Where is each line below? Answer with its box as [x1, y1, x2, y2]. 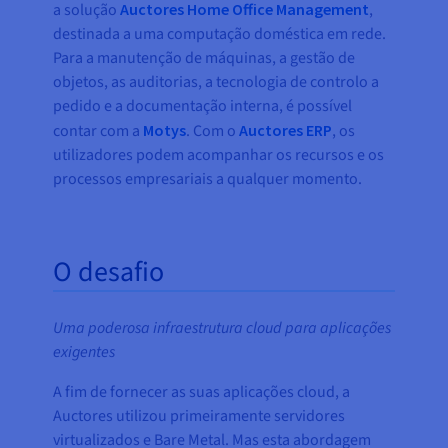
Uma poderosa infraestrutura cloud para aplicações [53, 317, 392, 340]
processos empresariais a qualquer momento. [53, 168, 363, 191]
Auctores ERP [239, 120, 333, 141]
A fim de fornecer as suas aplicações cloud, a [53, 381, 351, 404]
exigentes [53, 341, 116, 364]
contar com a [53, 120, 144, 143]
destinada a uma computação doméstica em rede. [53, 23, 387, 46]
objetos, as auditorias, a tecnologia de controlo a [53, 71, 380, 94]
